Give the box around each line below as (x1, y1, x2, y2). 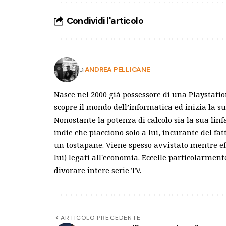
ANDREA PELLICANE (84, 65, 150, 74)
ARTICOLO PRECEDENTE (61, 213, 141, 222)
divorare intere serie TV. (54, 164, 141, 175)
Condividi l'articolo (66, 14, 144, 27)
